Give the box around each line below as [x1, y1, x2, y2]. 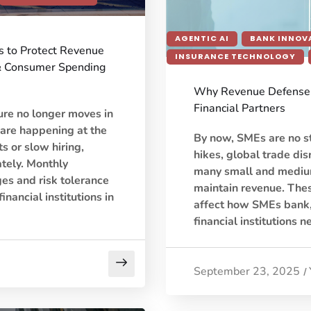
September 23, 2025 [194, 264, 300, 279]
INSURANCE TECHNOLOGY [175, 51, 296, 62]
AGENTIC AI [175, 33, 229, 44]
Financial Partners [194, 101, 285, 116]
